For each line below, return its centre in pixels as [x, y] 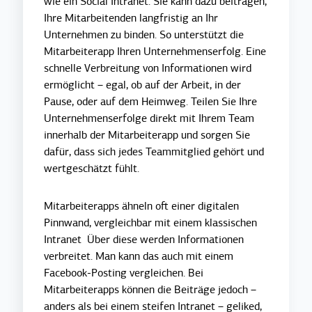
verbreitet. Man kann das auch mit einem [139, 257]
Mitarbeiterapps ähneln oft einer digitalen [142, 206]
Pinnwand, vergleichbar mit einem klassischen [151, 223]
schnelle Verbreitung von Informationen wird [148, 69]
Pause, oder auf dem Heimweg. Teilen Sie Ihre [151, 102]
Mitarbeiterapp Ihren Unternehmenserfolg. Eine [155, 52]
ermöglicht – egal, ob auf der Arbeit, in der [143, 85]
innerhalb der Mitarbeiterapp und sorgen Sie [147, 135]
